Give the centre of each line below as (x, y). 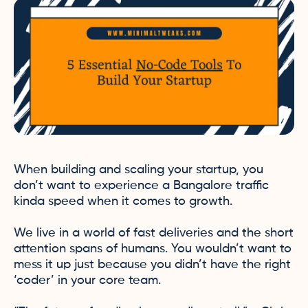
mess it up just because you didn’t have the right (152, 265)
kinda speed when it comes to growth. (123, 201)
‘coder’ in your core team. (87, 280)
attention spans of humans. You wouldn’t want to (153, 249)
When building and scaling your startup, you (139, 170)
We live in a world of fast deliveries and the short (154, 233)
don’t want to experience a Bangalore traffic (141, 186)
